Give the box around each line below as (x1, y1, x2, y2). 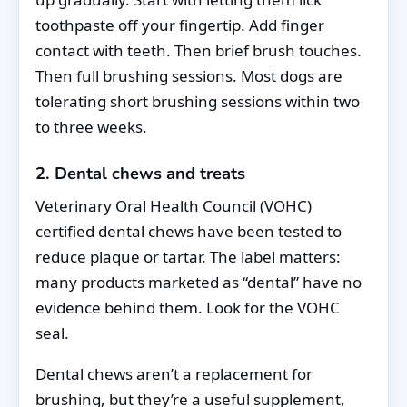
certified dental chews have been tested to (35, 221, 342, 243)
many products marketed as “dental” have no (35, 272, 362, 293)
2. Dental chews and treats (35, 162, 245, 185)
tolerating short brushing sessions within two (35, 91, 360, 113)
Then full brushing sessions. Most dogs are (35, 65, 342, 87)
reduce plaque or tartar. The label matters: (35, 246, 341, 268)
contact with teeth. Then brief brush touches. (35, 40, 362, 62)
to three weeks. (35, 116, 147, 138)
